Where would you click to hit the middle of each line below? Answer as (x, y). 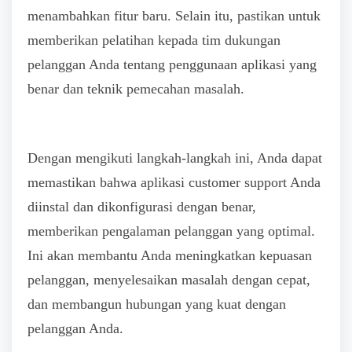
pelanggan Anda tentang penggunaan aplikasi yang (172, 64)
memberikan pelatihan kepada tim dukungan (154, 40)
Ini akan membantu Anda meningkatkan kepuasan (170, 256)
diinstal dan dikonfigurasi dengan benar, (142, 207)
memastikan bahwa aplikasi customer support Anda (174, 183)
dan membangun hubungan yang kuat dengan (157, 304)
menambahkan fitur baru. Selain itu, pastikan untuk (174, 15)
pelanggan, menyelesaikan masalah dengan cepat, (169, 280)
